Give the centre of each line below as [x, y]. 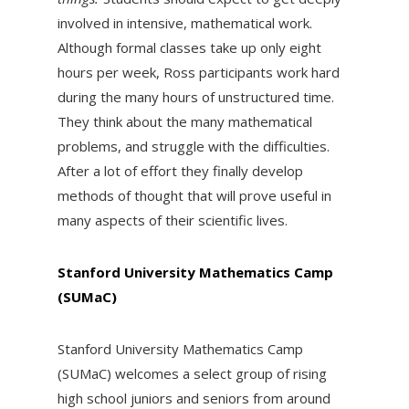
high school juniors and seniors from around [194, 398]
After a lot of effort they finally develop [180, 170]
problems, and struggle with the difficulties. [193, 146]
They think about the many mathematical [184, 121]
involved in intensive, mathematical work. [184, 22]
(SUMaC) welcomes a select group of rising [192, 373]
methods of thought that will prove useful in [194, 195]
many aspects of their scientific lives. [172, 220]
